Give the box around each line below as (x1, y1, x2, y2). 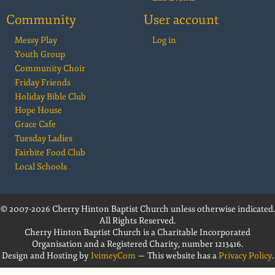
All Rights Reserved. (99, 215, 176, 226)
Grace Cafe (15, 119, 56, 130)
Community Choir (15, 63, 85, 74)
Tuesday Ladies (15, 133, 72, 144)
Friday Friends (15, 77, 71, 88)
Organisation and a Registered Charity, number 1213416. (32, 238, 243, 249)
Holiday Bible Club (15, 91, 86, 102)
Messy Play (15, 35, 57, 46)
